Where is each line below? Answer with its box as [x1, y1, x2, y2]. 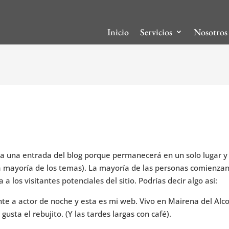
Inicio [107, 26, 129, 38]
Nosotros [194, 26, 228, 38]
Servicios [140, 26, 173, 38]
